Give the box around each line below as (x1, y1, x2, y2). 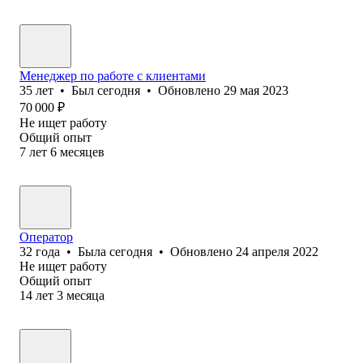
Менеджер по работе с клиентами (19, 68, 206, 83)
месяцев (60, 144, 105, 159)
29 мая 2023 (224, 83, 288, 97)
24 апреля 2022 (236, 244, 318, 258)
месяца (66, 288, 105, 302)
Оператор (19, 229, 73, 244)
